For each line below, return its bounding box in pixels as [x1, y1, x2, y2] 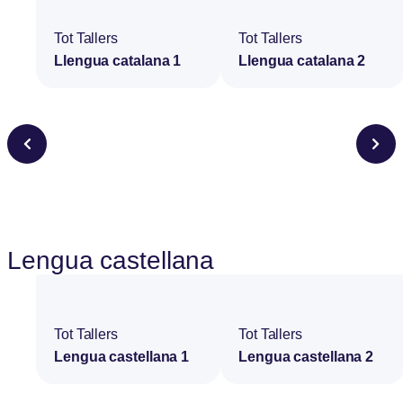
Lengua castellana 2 [238, 348, 374, 364]
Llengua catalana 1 [54, 52, 182, 68]
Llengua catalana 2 [238, 52, 366, 68]
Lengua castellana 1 [54, 348, 190, 364]
